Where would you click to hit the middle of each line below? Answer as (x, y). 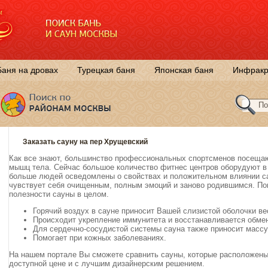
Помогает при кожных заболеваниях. (100, 238)
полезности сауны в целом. (59, 194)
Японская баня (184, 70)
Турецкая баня (106, 70)
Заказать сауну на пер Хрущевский (85, 142)
